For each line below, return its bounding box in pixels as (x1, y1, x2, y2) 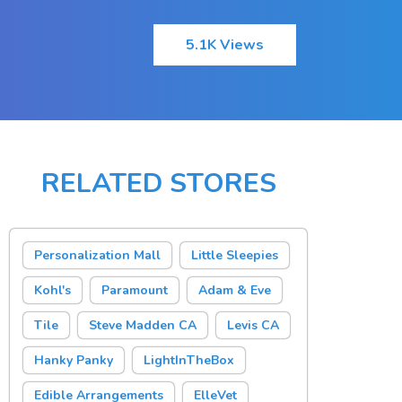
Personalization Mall (34, 247, 162, 264)
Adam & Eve (198, 282, 272, 299)
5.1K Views (186, 35, 265, 55)
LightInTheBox (144, 352, 235, 369)
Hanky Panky (34, 352, 114, 369)
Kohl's (34, 282, 72, 299)
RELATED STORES (40, 165, 276, 202)
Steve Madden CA (89, 317, 197, 334)
